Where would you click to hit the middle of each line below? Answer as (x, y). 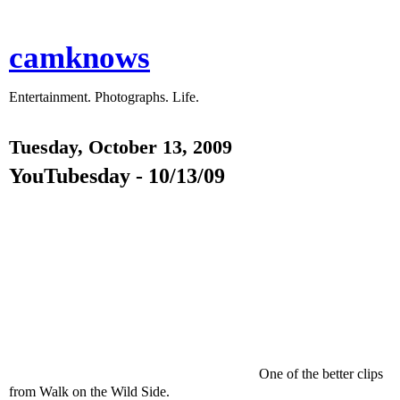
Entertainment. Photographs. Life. (104, 97)
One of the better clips (321, 374)
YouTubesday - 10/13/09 (117, 175)
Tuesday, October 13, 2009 (121, 147)
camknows (79, 57)
